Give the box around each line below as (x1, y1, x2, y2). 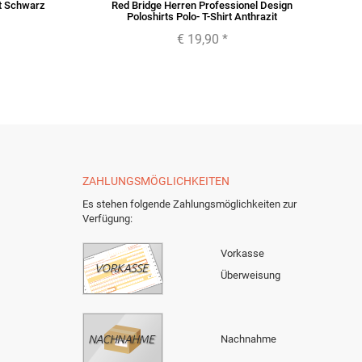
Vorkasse (221, 247, 264, 260)
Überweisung (221, 269, 280, 282)
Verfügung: (82, 213, 133, 225)
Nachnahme (221, 333, 276, 346)
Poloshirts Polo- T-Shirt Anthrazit (127, 11, 277, 23)
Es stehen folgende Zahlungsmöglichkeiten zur (82, 198, 297, 211)
